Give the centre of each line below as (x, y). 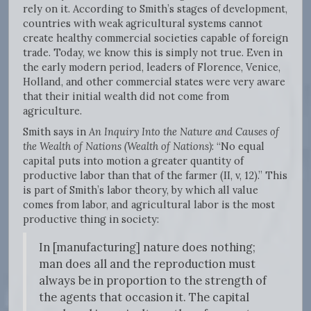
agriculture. (54, 111)
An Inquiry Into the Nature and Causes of (184, 132)
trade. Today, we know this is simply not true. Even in (153, 53)
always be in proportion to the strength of (153, 281)
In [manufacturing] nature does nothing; (147, 247)
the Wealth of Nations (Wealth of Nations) (117, 146)
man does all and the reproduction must (147, 264)
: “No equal (238, 146)
